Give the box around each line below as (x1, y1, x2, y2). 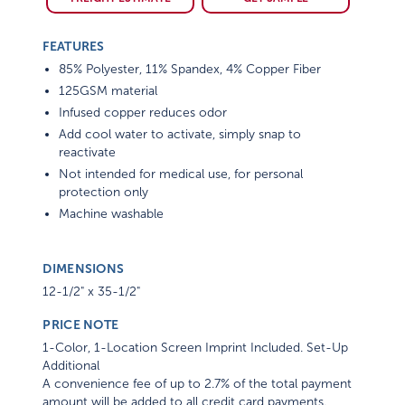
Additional (42, 359, 100, 373)
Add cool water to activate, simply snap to (59, 127, 302, 142)
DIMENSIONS (42, 261, 125, 277)
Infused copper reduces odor (59, 106, 228, 120)
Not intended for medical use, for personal (59, 167, 304, 182)
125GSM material (59, 84, 158, 99)
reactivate (59, 146, 117, 160)
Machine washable (59, 207, 165, 221)
